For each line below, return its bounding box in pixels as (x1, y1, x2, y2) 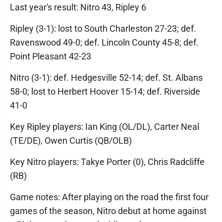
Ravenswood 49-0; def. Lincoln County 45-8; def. (10, 37, 199, 48)
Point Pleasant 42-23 (10, 51, 91, 61)
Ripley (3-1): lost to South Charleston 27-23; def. (10, 23, 196, 34)
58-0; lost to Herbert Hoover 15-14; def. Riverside (10, 86, 200, 97)
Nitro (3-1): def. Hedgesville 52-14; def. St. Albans (10, 72, 203, 83)
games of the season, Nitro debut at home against (10, 205, 207, 216)
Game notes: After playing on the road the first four (10, 191, 209, 202)
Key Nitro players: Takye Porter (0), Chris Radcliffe (10, 156, 205, 167)
